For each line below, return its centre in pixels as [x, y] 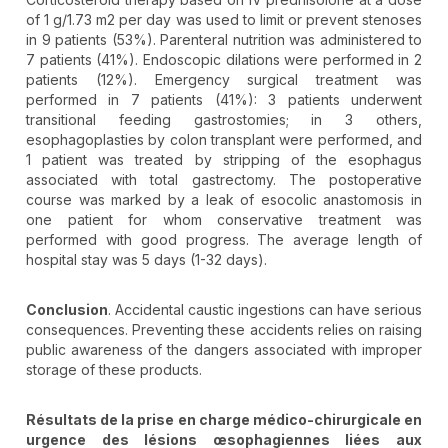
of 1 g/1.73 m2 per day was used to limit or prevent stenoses [224, 20]
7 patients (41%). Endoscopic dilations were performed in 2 [224, 60]
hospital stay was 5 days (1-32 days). [146, 260]
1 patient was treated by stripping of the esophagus [224, 160]
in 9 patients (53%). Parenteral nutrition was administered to [224, 40]
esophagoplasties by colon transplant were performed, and [224, 140]
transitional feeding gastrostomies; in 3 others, [224, 120]
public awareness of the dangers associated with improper [224, 350]
